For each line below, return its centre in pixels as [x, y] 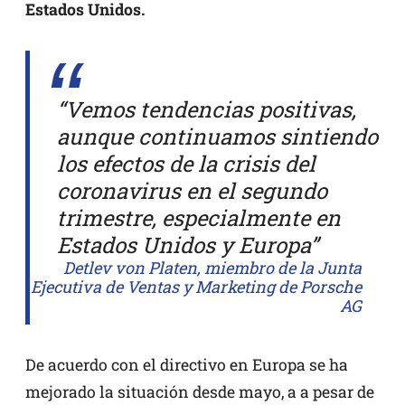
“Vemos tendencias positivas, [207, 109]
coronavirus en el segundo [192, 190]
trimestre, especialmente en [199, 217]
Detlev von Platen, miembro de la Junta [212, 267]
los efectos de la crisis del [186, 163]
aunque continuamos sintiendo [217, 136]
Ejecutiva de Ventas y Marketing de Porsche [196, 286]
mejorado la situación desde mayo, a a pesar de [200, 391]
